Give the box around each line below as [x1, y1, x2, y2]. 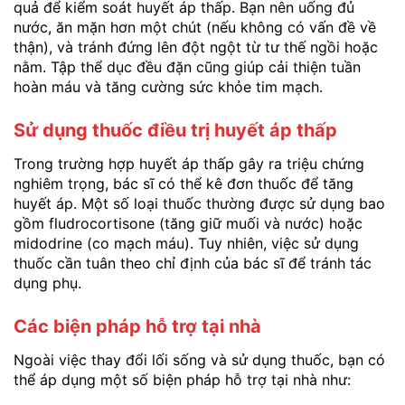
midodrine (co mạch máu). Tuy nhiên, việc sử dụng [14, 234, 359, 253]
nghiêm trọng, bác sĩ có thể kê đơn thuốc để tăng [14, 174, 353, 193]
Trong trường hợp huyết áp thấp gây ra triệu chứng [14, 155, 364, 174]
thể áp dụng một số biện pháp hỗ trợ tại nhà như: [14, 371, 351, 390]
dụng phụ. [14, 274, 81, 293]
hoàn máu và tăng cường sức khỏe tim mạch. [14, 78, 323, 97]
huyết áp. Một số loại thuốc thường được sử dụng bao [14, 194, 385, 213]
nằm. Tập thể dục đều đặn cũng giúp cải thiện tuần [14, 58, 361, 77]
